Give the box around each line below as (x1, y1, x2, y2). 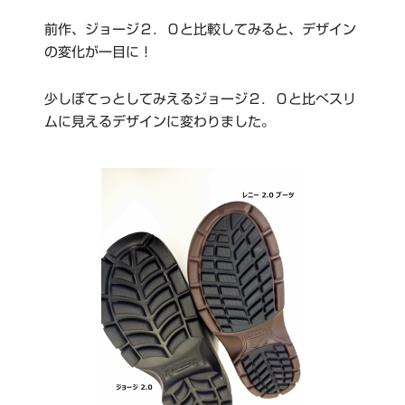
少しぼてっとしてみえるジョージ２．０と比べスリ (44, 91, 356, 106)
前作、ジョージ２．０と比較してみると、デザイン (44, 23, 356, 37)
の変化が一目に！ (44, 45, 153, 60)
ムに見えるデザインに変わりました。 (44, 114, 275, 128)
